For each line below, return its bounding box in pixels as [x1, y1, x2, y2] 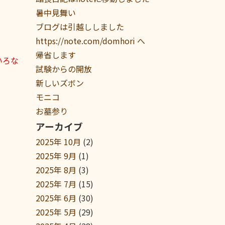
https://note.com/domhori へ [36, 35, 145, 47]
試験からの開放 [36, 63, 92, 75]
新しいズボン [36, 77, 84, 89]
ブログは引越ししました [36, 21, 132, 33]
